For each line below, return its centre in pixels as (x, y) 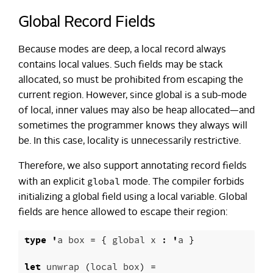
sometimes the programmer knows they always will (133, 126)
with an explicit (53, 183)
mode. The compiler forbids (182, 183)
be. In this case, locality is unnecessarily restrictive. (129, 142)
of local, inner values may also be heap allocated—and (136, 111)
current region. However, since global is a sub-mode (133, 96)
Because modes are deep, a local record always (122, 50)
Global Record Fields (87, 23)
